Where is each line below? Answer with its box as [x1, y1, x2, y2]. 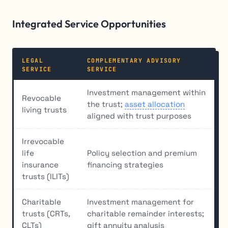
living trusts [22, 105, 67, 115]
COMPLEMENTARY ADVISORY [87, 56, 181, 65]
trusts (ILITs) [22, 172, 69, 182]
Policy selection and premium [87, 148, 197, 158]
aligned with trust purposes [87, 111, 191, 121]
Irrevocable [22, 136, 64, 147]
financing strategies [87, 160, 163, 170]
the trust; [87, 99, 125, 109]
